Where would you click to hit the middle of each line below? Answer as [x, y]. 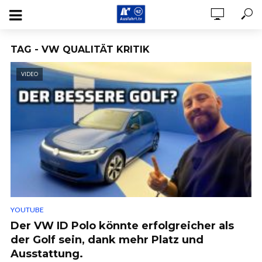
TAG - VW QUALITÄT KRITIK [80, 49]
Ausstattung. [47, 254]
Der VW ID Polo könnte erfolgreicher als [122, 226]
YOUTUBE [27, 210]
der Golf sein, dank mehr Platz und [107, 240]
